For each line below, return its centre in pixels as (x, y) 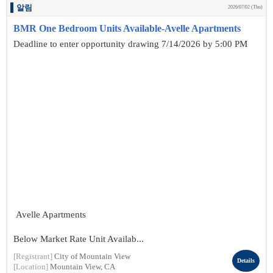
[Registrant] (33, 257)
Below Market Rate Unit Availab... (79, 239)
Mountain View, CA (83, 267)
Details (246, 261)
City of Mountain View (92, 257)
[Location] (31, 267)
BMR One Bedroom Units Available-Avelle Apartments (127, 28)
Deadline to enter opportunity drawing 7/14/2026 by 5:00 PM (130, 44)
